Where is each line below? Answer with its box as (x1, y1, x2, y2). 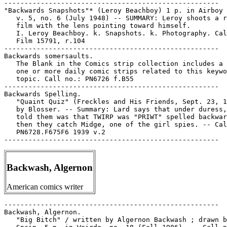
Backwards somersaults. (4, 52, 93, 60)
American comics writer (7, 182, 83, 192)
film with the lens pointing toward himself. (4, 22, 191, 29)
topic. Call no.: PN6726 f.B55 (4, 75, 134, 83)
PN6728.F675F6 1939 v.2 (4, 128, 105, 136)
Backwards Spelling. (4, 90, 81, 98)
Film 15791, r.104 (4, 37, 85, 45)
